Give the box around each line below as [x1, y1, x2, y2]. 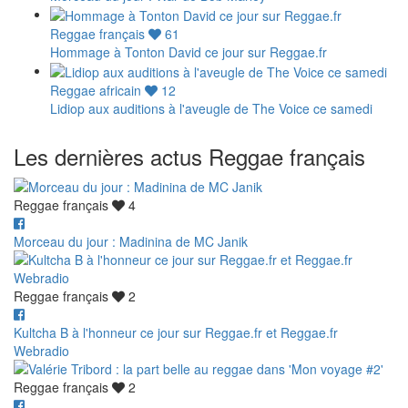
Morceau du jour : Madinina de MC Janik [14, 232, 248, 251]
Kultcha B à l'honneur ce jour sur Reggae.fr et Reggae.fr [14, 323, 338, 342]
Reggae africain [50, 81, 145, 100]
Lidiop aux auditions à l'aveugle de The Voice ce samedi [50, 99, 372, 118]
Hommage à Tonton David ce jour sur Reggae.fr [50, 42, 327, 61]
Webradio [14, 342, 69, 361]
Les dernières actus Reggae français [14, 140, 365, 173]
